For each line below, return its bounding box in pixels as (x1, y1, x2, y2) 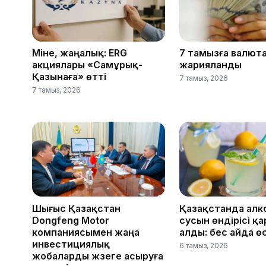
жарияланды (179, 59, 242, 71)
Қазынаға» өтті (86, 71, 106, 83)
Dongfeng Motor (32, 214, 109, 226)
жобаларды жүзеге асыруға (32, 249, 163, 262)
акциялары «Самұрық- (32, 59, 142, 71)
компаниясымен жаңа (32, 226, 140, 238)
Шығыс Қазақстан (32, 202, 121, 214)
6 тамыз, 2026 (179, 240, 228, 250)
